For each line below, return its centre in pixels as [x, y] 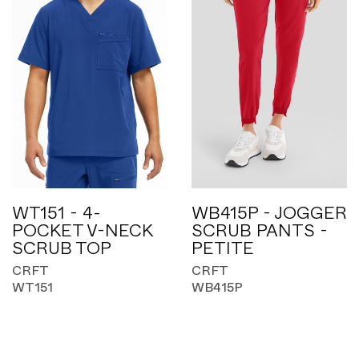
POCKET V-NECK [82, 231]
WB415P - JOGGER [269, 213]
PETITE [223, 248]
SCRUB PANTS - [260, 231]
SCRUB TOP [62, 248]
